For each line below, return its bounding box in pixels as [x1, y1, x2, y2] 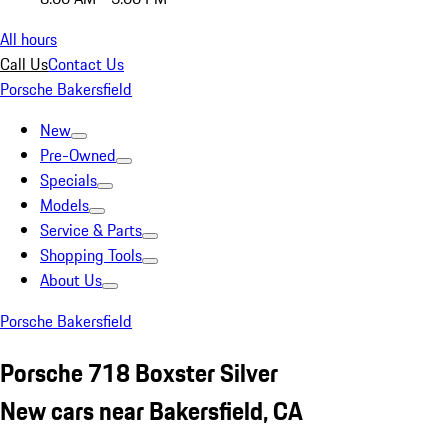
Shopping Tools [40, 243, 142, 267]
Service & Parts [40, 218, 142, 242]
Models [40, 193, 89, 217]
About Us [40, 268, 102, 292]
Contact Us [48, 52, 124, 76]
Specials [40, 168, 97, 192]
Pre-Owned [40, 143, 116, 167]
